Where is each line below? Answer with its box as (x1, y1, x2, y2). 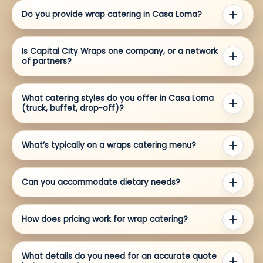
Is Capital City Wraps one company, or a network (22, 46, 218, 58)
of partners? (22, 56, 72, 68)
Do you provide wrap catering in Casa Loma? (22, 9, 202, 21)
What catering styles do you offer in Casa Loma (22, 93, 214, 104)
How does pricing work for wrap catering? (22, 214, 188, 225)
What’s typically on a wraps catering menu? (22, 140, 196, 151)
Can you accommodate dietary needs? (22, 177, 180, 188)
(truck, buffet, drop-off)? (22, 103, 124, 114)
